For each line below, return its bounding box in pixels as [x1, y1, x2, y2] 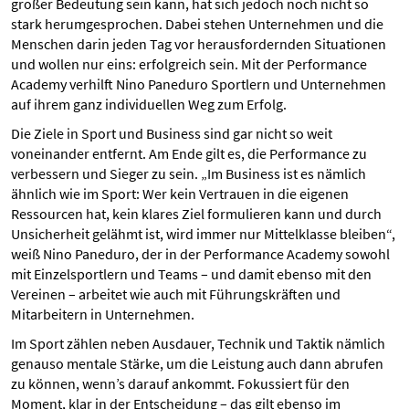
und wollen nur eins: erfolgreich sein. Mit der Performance [11, 55, 367, 73]
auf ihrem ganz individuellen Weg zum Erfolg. [11, 95, 287, 113]
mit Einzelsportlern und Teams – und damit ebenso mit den [11, 265, 372, 283]
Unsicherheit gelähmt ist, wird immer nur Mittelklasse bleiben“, [11, 225, 395, 243]
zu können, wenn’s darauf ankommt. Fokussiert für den [11, 374, 350, 393]
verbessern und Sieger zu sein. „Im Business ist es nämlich [11, 164, 366, 183]
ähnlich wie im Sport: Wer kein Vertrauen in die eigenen [11, 184, 349, 203]
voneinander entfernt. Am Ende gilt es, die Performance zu [11, 144, 367, 163]
